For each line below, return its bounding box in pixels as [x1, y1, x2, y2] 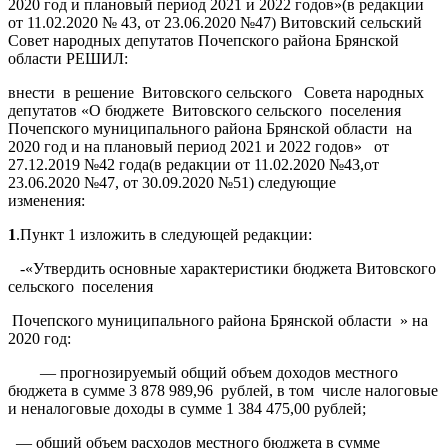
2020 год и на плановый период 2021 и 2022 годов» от [8, 137, 389, 155]
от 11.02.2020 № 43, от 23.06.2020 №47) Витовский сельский [8, 13, 422, 31]
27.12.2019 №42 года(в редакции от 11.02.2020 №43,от [8, 155, 379, 173]
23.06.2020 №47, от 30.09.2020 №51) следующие [8, 173, 336, 191]
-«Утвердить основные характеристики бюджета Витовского [8, 259, 436, 277]
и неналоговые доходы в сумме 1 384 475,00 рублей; [8, 399, 366, 417]
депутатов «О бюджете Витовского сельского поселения [8, 101, 401, 119]
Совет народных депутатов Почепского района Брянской [8, 31, 399, 49]
